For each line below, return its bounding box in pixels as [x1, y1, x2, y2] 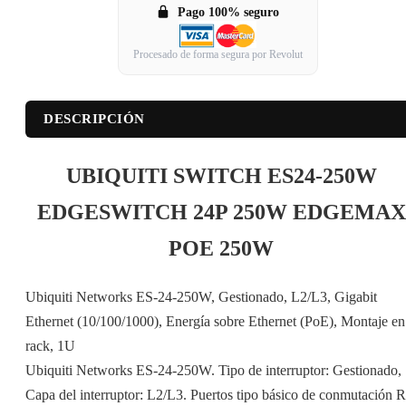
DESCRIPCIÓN [43, 111, 145, 127]
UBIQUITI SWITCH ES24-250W [65, 164, 377, 188]
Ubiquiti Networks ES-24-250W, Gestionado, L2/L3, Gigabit [25, 289, 377, 305]
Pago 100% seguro [178, 5, 279, 20]
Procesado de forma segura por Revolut [132, 48, 303, 62]
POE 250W [169, 237, 274, 261]
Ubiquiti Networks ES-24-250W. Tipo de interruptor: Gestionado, [25, 362, 401, 379]
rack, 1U [25, 338, 75, 354]
